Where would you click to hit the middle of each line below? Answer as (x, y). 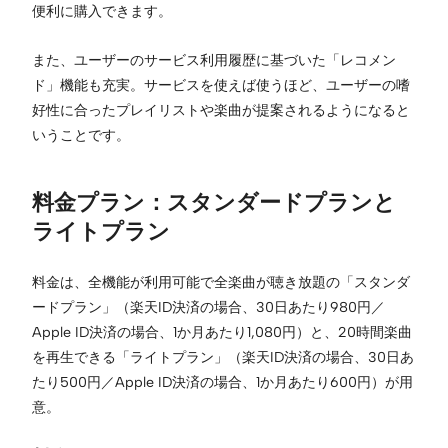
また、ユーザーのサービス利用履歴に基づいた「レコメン (214, 59)
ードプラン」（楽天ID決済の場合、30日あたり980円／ (208, 306)
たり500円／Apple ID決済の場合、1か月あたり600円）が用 (222, 381)
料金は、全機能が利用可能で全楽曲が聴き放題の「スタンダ (221, 281)
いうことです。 (81, 134)
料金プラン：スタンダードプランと (214, 201)
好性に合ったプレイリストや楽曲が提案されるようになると (221, 109)
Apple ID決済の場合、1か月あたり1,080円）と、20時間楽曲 (222, 331)
